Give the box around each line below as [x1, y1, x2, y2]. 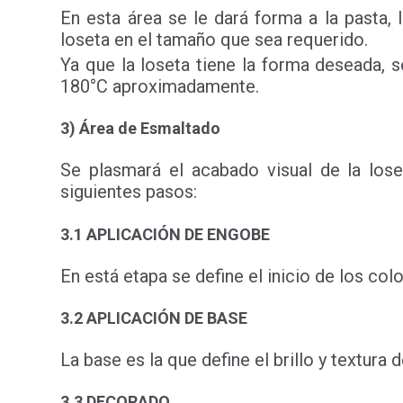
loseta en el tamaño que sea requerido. [60, 29, 369, 51]
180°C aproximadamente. [60, 76, 260, 98]
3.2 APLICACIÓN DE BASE [60, 309, 248, 327]
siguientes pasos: [60, 181, 202, 203]
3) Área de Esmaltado [60, 119, 221, 139]
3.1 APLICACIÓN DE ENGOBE [60, 224, 271, 244]
